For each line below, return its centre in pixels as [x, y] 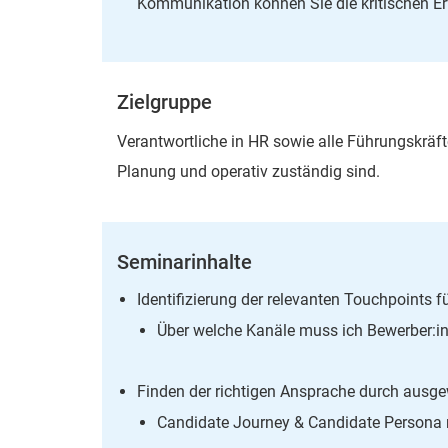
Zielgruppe [164, 101]
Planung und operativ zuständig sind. [248, 171]
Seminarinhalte [184, 261]
